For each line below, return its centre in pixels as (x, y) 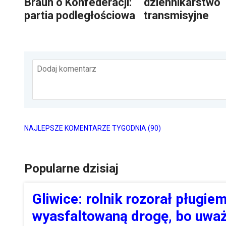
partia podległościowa (80, 15)
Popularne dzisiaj (71, 168)
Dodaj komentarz (67, 69)
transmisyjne (176, 15)
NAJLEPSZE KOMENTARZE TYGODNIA (86, 128)
